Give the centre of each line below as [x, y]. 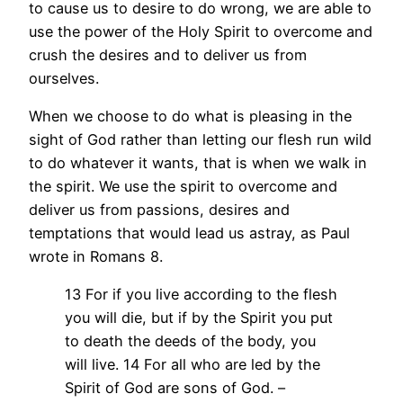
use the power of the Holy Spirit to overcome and [201, 31]
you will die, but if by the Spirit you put [199, 318]
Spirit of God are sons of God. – [175, 388]
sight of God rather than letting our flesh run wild [200, 139]
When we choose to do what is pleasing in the [190, 116]
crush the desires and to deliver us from [168, 54]
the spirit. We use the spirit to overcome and [183, 186]
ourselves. [64, 78]
